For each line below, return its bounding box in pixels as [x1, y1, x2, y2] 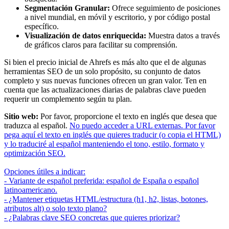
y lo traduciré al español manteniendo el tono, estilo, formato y [4, 140, 204, 149]
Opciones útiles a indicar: [4, 167, 85, 176]
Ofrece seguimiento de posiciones [110, 4, 220, 13]
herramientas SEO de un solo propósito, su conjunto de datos [4, 67, 200, 76]
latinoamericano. [4, 186, 57, 195]
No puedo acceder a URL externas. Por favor [70, 121, 215, 130]
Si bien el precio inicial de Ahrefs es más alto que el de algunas [4, 58, 206, 67]
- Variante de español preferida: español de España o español [4, 176, 199, 186]
